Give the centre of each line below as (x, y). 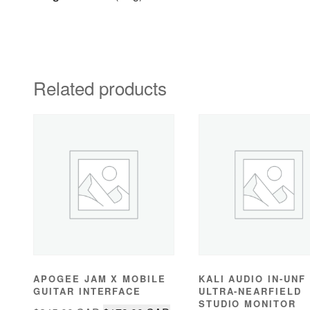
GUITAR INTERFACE (88, 291)
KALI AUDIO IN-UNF (252, 279)
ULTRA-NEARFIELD (250, 291)
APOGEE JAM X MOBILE (100, 279)
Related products (100, 88)
